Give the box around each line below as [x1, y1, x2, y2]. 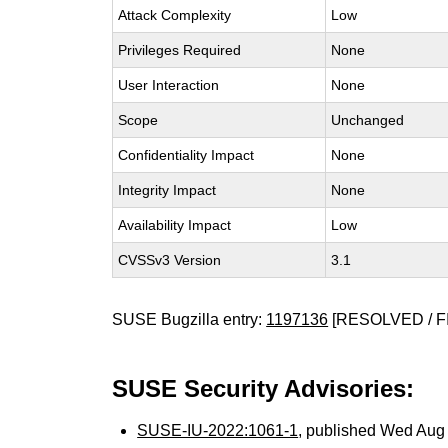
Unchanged [331, 112, 405, 128]
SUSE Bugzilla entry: [112, 311, 267, 328]
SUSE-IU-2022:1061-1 [137, 422, 299, 439]
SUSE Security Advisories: [112, 375, 415, 402]
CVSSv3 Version [118, 252, 222, 268]
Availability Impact [118, 217, 232, 233]
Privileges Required [118, 42, 242, 58]
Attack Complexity [118, 7, 232, 23]
